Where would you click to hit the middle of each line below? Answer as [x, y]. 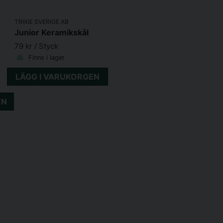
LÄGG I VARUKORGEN [58, 76]
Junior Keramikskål [51, 32]
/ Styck [46, 46]
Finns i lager [45, 57]
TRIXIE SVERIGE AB [41, 21]
